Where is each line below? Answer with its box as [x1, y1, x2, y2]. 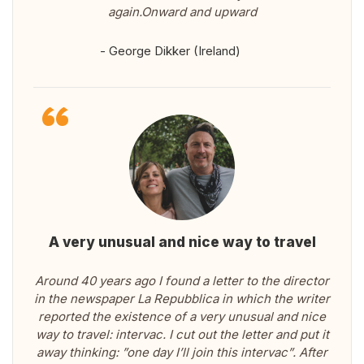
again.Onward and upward [107, 4, 257, 20]
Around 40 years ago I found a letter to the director [35, 273, 329, 289]
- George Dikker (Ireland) [99, 43, 240, 59]
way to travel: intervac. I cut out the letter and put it [35, 327, 329, 343]
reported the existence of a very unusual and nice [38, 309, 326, 325]
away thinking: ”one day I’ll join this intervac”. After [37, 344, 327, 361]
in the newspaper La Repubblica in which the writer [34, 291, 330, 307]
